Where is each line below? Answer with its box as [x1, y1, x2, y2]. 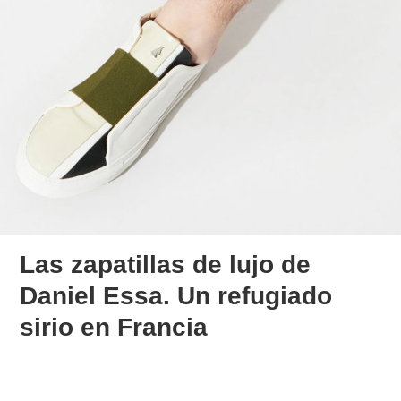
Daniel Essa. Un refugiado [20, 281, 333, 310]
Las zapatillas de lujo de [20, 250, 311, 278]
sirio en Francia [20, 312, 209, 341]
